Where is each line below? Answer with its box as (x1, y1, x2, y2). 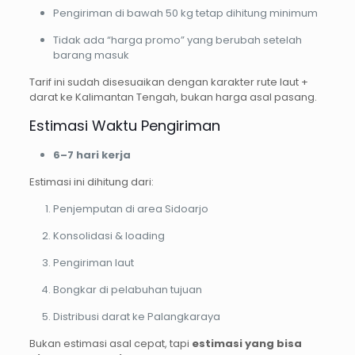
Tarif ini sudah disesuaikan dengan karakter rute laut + (29, 74, 308, 90)
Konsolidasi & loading (52, 228, 165, 244)
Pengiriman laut (52, 255, 134, 271)
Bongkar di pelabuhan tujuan (52, 282, 202, 298)
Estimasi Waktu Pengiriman (29, 116, 220, 136)
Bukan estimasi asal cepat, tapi (29, 336, 192, 352)
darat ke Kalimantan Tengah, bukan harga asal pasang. (29, 90, 317, 105)
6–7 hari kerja (52, 147, 131, 163)
